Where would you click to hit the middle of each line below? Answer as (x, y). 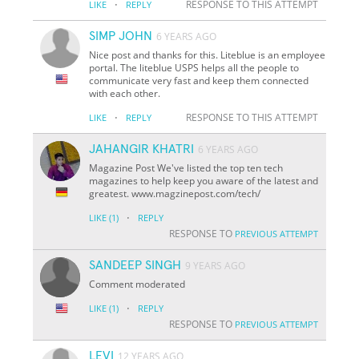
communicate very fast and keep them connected (199, 80)
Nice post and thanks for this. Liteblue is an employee (208, 54)
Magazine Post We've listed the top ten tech (186, 167)
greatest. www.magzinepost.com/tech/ (175, 193)
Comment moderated (137, 284)
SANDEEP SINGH (135, 265)
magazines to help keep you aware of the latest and (204, 180)
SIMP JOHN (121, 36)
